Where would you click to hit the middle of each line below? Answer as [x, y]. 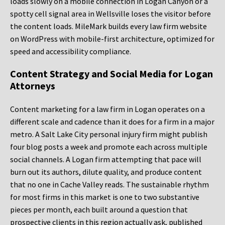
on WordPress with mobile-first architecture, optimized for [112, 39]
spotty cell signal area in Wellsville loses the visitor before [110, 14]
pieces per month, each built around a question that [99, 210]
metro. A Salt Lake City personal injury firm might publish [109, 134]
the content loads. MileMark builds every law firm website [108, 26]
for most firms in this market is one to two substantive [105, 197]
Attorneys [33, 86]
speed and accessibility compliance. [71, 51]
